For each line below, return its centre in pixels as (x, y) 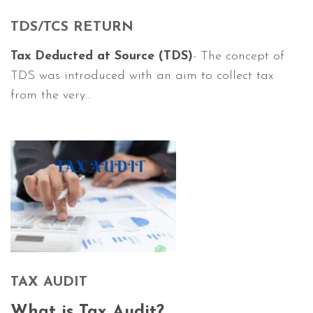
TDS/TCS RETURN (72, 27)
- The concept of (239, 56)
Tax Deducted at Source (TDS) (102, 56)
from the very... (51, 95)
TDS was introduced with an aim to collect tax (142, 76)
